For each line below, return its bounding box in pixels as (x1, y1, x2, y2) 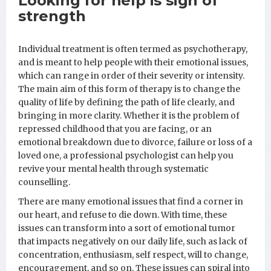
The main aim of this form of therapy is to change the (18, 83, 240, 94)
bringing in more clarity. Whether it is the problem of (18, 109, 240, 121)
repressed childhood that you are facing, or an (18, 123, 212, 134)
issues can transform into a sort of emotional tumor (18, 222, 235, 233)
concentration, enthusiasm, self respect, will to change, (18, 249, 248, 260)
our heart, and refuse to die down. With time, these (18, 209, 227, 220)
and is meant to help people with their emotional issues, (18, 56, 248, 68)
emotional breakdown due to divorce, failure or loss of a (18, 136, 252, 148)
